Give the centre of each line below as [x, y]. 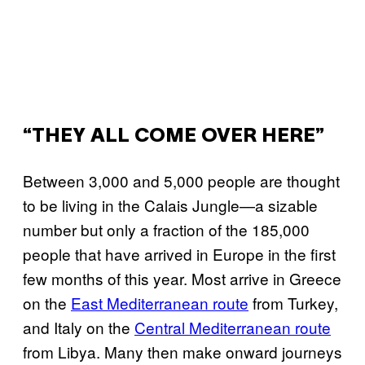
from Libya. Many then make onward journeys [182, 352]
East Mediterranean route [160, 303]
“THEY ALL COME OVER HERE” [174, 137]
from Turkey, [293, 303]
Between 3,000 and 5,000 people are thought [181, 180]
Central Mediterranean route [233, 327]
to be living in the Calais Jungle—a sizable [170, 205]
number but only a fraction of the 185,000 [166, 229]
